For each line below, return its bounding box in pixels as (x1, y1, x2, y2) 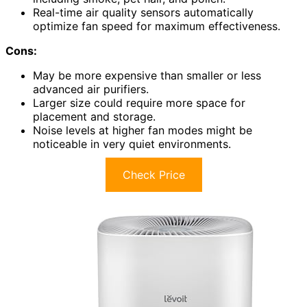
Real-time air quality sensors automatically (33, 5, 254, 19)
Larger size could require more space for (33, 95, 245, 110)
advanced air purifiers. (33, 82, 149, 96)
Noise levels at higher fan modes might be (33, 123, 252, 137)
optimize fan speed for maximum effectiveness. (33, 19, 280, 33)
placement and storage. (33, 109, 156, 123)
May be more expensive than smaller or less (33, 68, 261, 82)
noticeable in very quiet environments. (33, 136, 231, 151)
